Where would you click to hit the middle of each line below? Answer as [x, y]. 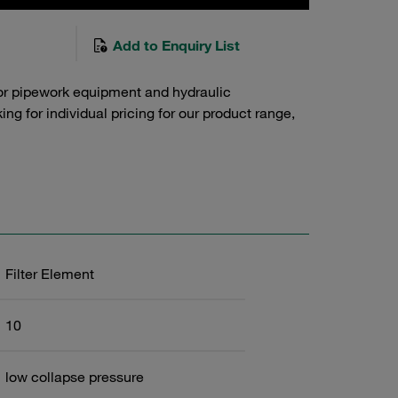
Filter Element [49, 274]
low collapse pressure [74, 377]
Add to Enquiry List [174, 45]
